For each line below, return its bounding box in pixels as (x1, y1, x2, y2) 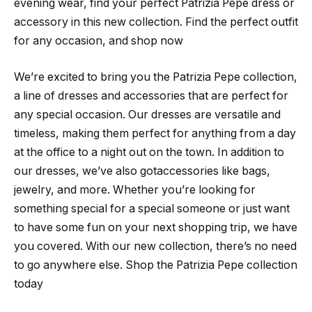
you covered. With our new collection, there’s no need (14, 239, 297, 253)
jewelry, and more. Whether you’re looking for (14, 182, 256, 196)
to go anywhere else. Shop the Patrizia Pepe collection (14, 258, 297, 272)
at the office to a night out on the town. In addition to (14, 145, 284, 159)
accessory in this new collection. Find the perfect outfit (14, 15, 298, 29)
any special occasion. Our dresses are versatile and (14, 107, 281, 121)
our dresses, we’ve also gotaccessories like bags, (14, 164, 270, 178)
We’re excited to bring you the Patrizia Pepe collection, (14, 70, 297, 84)
